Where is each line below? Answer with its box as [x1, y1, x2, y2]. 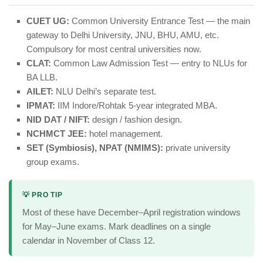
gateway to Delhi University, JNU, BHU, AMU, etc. [26, 30, 219, 41]
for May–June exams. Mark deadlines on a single [22, 221, 211, 232]
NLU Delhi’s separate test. [53, 86, 156, 97]
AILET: [26, 86, 53, 97]
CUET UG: [26, 16, 69, 26]
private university [163, 143, 231, 153]
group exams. [26, 157, 79, 167]
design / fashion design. [90, 114, 182, 125]
